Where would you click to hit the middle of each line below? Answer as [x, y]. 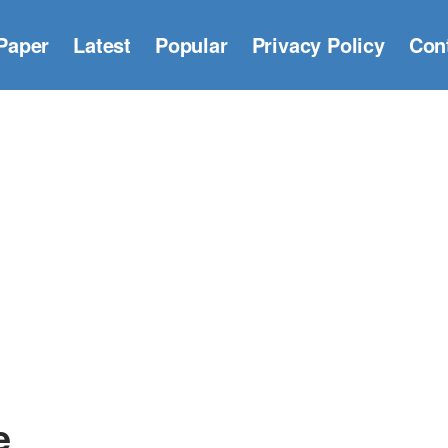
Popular [191, 44]
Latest [102, 44]
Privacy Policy [318, 44]
